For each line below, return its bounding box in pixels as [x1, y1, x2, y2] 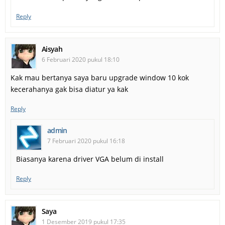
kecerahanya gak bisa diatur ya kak [11, 84, 128, 94]
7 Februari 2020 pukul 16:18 [47, 136, 125, 145]
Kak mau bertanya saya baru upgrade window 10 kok [11, 72, 189, 82]
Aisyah [42, 44, 62, 54]
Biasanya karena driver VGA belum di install [16, 154, 164, 164]
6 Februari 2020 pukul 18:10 [42, 55, 120, 64]
